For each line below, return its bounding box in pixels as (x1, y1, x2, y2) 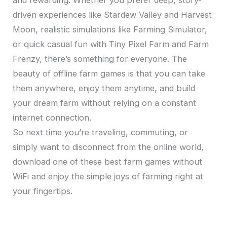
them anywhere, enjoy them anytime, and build (13, 83, 196, 94)
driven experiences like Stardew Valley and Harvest (13, 10, 212, 20)
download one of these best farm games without (13, 157, 203, 167)
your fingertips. (13, 186, 73, 197)
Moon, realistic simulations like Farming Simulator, (13, 24, 208, 35)
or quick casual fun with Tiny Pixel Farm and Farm (13, 39, 209, 50)
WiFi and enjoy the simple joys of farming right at (13, 171, 204, 182)
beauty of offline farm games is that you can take (13, 68, 206, 79)
